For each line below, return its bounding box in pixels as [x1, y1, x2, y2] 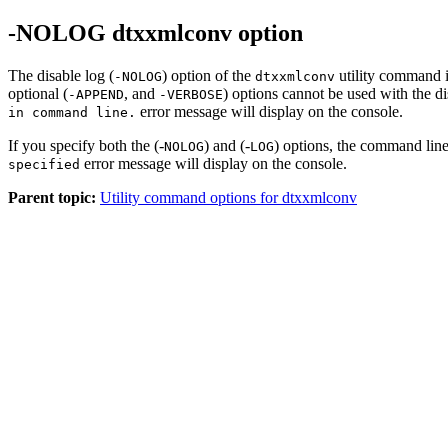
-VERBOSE [159, 86, 223, 102]
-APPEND [68, 86, 124, 102]
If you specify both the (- [8, 136, 164, 154]
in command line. [8, 104, 136, 120]
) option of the [162, 66, 255, 84]
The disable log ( [8, 66, 114, 84]
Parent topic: [8, 188, 96, 206]
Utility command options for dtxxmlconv [100, 188, 357, 206]
